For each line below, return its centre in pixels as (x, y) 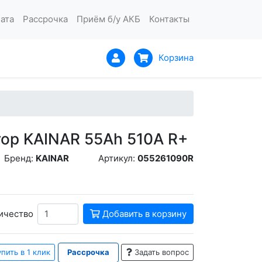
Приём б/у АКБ (108, 19)
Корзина (176, 57)
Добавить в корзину (143, 213)
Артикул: (118, 158)
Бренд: (20, 158)
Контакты (169, 19)
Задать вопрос (160, 252)
